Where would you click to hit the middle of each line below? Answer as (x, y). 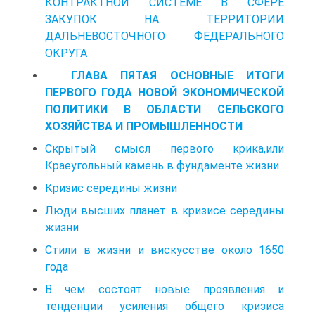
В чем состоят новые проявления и (165, 289)
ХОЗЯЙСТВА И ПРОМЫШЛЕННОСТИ (144, 126)
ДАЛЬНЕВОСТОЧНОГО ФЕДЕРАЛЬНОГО (165, 36)
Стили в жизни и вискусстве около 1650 (165, 250)
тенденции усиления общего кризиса (165, 306)
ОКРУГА (66, 53)
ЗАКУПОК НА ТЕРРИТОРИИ (165, 19)
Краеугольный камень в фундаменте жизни (162, 165)
